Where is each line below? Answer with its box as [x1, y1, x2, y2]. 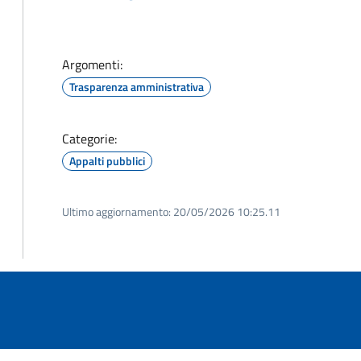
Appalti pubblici [69, 152, 145, 169]
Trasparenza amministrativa [69, 78, 204, 95]
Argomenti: [62, 55, 122, 74]
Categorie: [62, 129, 117, 148]
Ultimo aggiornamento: [62, 203, 171, 220]
